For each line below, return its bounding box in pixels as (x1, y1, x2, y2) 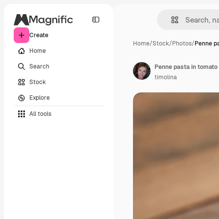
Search (29, 62, 49, 70)
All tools (29, 109, 51, 118)
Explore (29, 93, 50, 102)
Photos (172, 40, 192, 47)
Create (29, 31, 48, 39)
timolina (154, 73, 177, 81)
